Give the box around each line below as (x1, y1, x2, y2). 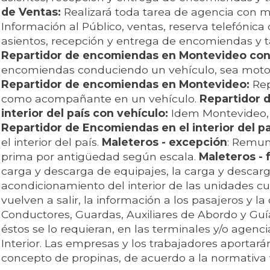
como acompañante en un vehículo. (1, 92, 196, 105)
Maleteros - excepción (102, 136, 227, 149)
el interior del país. (1, 136, 102, 149)
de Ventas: (1, 5, 61, 19)
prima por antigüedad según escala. (1, 150, 199, 163)
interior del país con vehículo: (1, 107, 168, 120)
